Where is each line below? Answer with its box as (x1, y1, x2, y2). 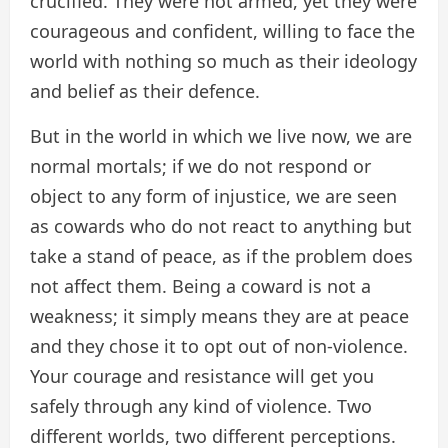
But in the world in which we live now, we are (30, 124, 412, 149)
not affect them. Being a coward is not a (30, 274, 371, 299)
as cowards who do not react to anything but (30, 214, 412, 239)
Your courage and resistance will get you (30, 364, 374, 389)
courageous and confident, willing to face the (30, 19, 415, 44)
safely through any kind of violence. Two (30, 394, 372, 419)
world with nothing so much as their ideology (30, 49, 417, 74)
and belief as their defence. (30, 79, 260, 104)
